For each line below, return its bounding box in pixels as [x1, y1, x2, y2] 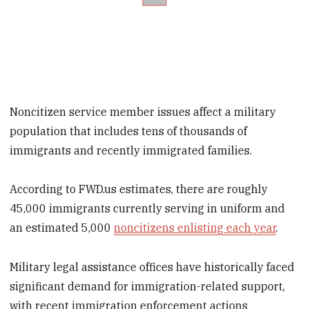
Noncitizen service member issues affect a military [10, 104, 277, 119]
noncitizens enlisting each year [114, 221, 277, 235]
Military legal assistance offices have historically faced [10, 260, 295, 275]
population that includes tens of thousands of [10, 123, 248, 138]
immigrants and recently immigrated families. [10, 143, 252, 157]
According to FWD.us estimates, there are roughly [10, 182, 268, 197]
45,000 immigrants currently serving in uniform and [10, 201, 286, 216]
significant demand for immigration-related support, [10, 279, 286, 294]
